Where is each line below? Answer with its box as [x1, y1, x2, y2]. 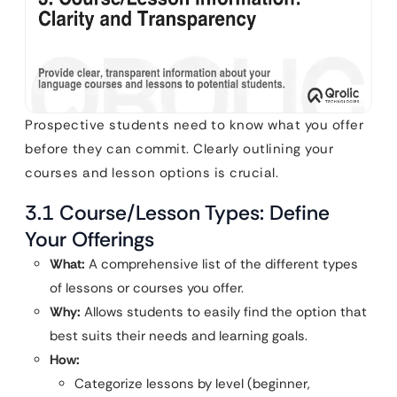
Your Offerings [25, 225, 154, 253]
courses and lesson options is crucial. [25, 163, 278, 182]
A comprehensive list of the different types [85, 254, 358, 273]
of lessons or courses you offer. [50, 278, 244, 297]
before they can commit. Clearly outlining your [25, 139, 333, 158]
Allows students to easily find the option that [81, 302, 367, 321]
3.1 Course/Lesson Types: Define [25, 198, 330, 226]
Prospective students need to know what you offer [25, 115, 363, 134]
